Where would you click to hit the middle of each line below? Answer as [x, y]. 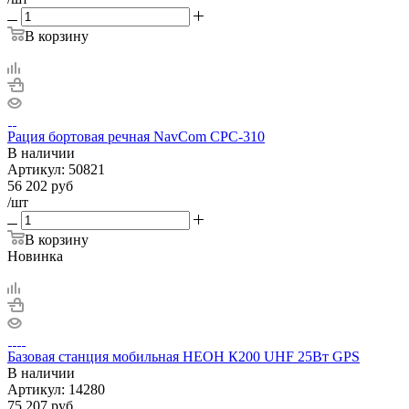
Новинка [35, 257]
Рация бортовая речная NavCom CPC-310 [136, 137]
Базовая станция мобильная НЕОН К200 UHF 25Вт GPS [184, 357]
